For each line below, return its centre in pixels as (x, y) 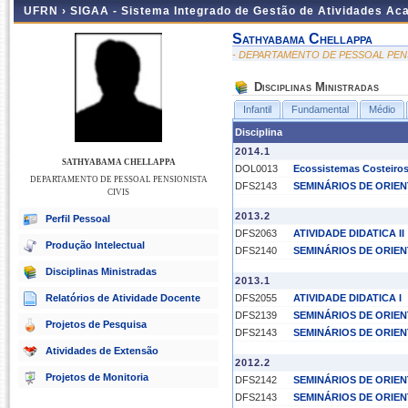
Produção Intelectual (95, 245)
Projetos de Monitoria (97, 377)
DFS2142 (256, 380)
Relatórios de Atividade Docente (123, 298)
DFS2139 (256, 315)
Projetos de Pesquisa (96, 324)
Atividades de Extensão (102, 351)
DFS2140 (256, 250)
